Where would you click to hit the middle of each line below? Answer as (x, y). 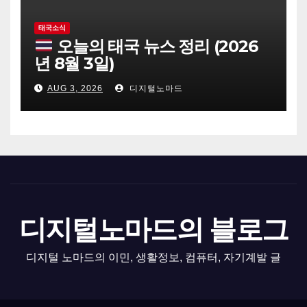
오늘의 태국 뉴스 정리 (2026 (155, 46)
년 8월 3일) (74, 63)
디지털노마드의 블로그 (153, 229)
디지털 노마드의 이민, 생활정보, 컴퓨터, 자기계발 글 (153, 257)
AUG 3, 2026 (75, 88)
